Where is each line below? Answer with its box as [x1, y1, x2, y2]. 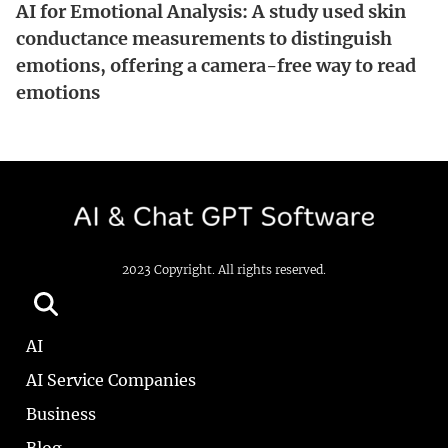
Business [26, 404, 96, 424]
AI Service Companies [26, 370, 196, 390]
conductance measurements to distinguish [16, 26, 392, 50]
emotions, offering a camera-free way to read [16, 53, 416, 77]
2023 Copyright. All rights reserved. [122, 262, 326, 277]
